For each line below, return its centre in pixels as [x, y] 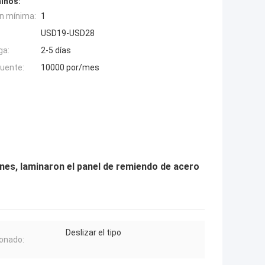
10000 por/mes [70, 67]
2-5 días [56, 50]
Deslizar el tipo [93, 232]
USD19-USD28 [68, 33]
